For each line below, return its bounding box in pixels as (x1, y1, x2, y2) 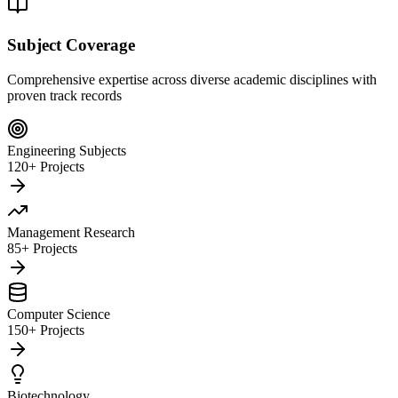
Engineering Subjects (7, 142, 126, 158)
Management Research (7, 224, 135, 240)
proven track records (7, 87, 122, 103)
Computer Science (7, 306, 110, 322)
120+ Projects (7, 158, 84, 174)
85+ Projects (7, 240, 77, 256)
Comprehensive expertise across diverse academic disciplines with (7, 71, 377, 87)
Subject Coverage (7, 35, 135, 54)
